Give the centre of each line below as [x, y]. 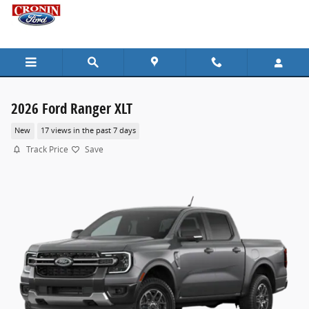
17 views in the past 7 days [88, 131]
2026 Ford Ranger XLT [72, 108]
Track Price [47, 149]
